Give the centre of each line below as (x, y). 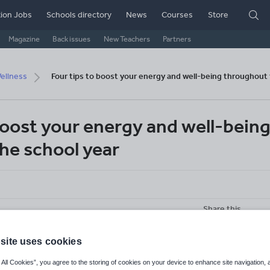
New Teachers (127, 39)
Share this (222, 209)
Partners (177, 39)
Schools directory (79, 15)
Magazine (24, 39)
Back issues (72, 39)
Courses (177, 15)
